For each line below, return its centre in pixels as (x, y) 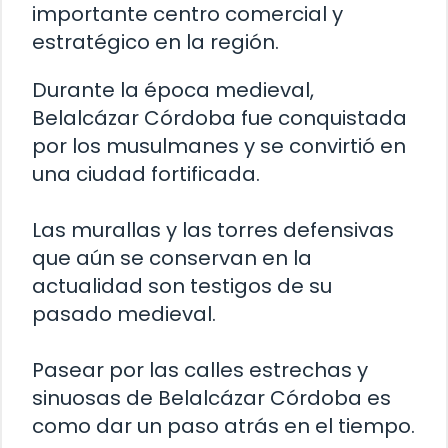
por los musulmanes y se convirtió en (219, 145)
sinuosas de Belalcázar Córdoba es (211, 397)
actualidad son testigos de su (182, 285)
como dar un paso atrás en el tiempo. (223, 425)
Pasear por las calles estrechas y (200, 369)
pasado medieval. (124, 313)
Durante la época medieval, (173, 89)
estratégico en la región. (155, 41)
